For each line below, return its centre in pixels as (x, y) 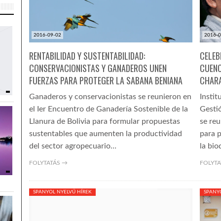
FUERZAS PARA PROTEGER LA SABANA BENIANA (106, 80)
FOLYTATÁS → (48, 163)
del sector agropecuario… (73, 146)
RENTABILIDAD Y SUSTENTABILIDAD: (87, 56)
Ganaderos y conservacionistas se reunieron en (110, 97)
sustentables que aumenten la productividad (105, 134)
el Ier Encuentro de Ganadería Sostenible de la (108, 109)
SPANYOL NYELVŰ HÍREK (62, 192)
